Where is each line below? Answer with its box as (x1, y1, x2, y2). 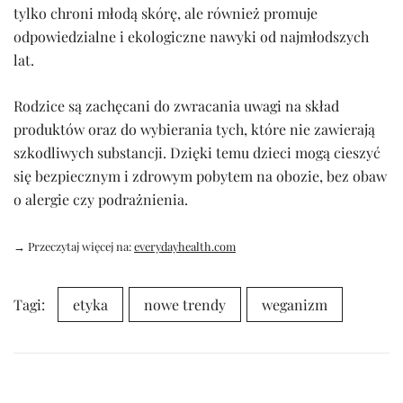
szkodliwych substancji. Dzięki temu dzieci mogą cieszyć (13, 143, 381, 163)
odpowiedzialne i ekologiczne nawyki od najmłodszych (13, 27, 369, 47)
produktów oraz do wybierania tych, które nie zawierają (13, 120, 375, 139)
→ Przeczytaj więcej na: (13, 238, 134, 255)
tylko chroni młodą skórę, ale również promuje (13, 4, 318, 23)
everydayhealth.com (134, 238, 236, 255)
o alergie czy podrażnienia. (13, 190, 188, 210)
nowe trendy (144, 295, 226, 315)
